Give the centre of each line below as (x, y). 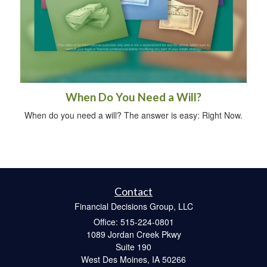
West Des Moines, (115, 259)
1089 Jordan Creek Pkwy (133, 234)
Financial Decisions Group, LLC (133, 206)
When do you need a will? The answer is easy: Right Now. (133, 115)
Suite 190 (133, 246)
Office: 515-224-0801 (133, 221)
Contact (133, 191)
